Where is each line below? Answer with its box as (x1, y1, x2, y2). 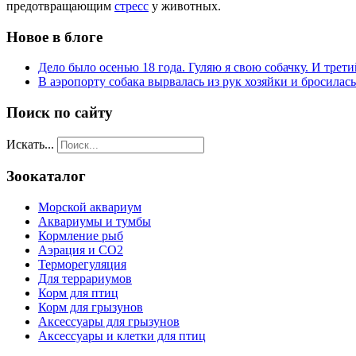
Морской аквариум (38, 200, 141, 215)
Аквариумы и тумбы (38, 215, 151, 229)
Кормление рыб (38, 229, 123, 243)
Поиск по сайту (6, 103, 113, 121)
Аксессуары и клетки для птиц (38, 329, 206, 343)
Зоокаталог (6, 168, 86, 185)
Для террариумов (38, 272, 132, 286)
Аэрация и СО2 (38, 243, 123, 257)
